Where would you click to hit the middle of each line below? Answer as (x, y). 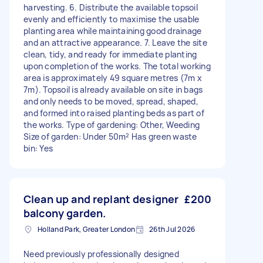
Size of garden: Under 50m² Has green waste (110, 136)
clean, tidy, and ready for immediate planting (110, 54)
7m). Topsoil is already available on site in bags (113, 90)
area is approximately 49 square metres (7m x (113, 78)
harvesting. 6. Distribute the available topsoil (111, 7)
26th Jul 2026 (172, 229)
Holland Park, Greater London (86, 229)
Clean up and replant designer (101, 199)
